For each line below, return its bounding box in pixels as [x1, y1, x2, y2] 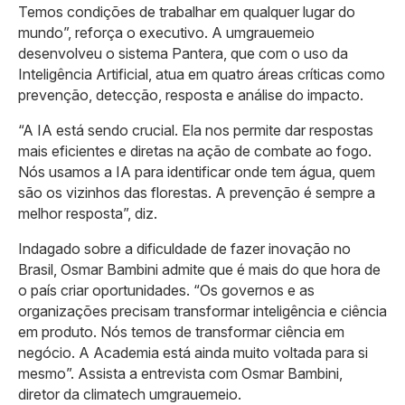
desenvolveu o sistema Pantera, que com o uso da [18, 44, 348, 63]
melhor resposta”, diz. [18, 204, 157, 223]
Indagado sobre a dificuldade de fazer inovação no [18, 240, 351, 259]
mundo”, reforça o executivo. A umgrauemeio [18, 24, 315, 42]
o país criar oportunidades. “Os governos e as [18, 281, 315, 300]
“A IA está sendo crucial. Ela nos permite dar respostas [18, 121, 373, 140]
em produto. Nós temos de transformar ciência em [18, 323, 344, 342]
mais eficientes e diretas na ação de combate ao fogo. [18, 142, 372, 161]
